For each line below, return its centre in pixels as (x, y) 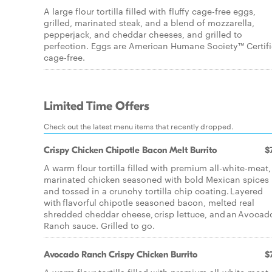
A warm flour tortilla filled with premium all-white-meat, (157, 168)
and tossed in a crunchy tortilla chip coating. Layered (153, 191)
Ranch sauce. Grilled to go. (99, 225)
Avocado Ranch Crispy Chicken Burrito (121, 254)
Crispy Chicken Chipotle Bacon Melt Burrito (130, 150)
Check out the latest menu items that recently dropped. (139, 126)
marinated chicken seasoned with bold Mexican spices (156, 179)
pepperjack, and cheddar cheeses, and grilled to (143, 34)
